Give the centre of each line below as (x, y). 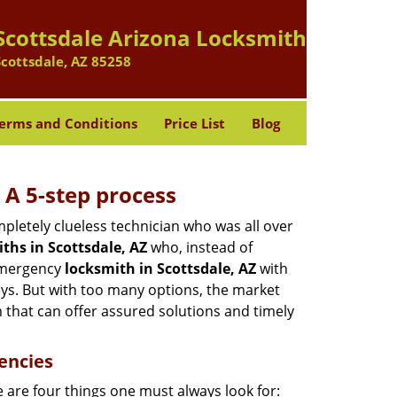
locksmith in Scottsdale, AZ (160, 269)
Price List (194, 123)
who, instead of (200, 247)
